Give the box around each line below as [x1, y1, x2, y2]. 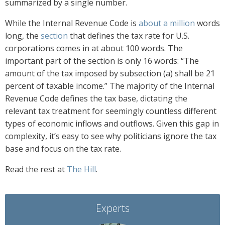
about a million [139, 18, 195, 29]
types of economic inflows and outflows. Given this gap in [5, 118, 219, 130]
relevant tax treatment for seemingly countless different [5, 105, 216, 117]
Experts [95, 201, 130, 215]
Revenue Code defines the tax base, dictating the [5, 93, 187, 104]
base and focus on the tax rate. [5, 143, 121, 155]
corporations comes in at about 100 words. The [5, 43, 183, 54]
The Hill [67, 164, 96, 175]
